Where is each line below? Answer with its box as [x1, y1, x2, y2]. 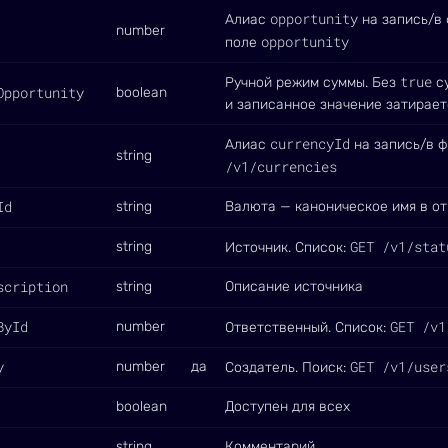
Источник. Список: [225, 239, 350, 256]
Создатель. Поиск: [225, 359, 350, 376]
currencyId [270, 134, 350, 153]
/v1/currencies [225, 157, 337, 176]
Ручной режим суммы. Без [225, 74, 400, 91]
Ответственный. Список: [225, 319, 390, 336]
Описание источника [225, 278, 363, 295]
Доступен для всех [225, 398, 350, 415]
